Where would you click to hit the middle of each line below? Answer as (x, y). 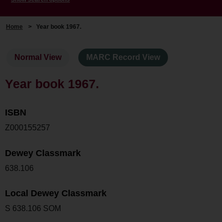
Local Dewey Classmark (56, 194)
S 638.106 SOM (33, 209)
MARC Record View (123, 57)
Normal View (38, 57)
